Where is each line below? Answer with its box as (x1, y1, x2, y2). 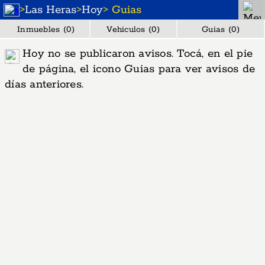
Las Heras (25, 2, 76, 17)
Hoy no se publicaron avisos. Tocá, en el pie (22, 47, 253, 61)
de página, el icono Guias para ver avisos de (22, 62, 255, 76)
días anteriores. (5, 77, 83, 92)
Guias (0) (202, 24, 240, 35)
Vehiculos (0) (106, 24, 160, 35)
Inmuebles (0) (17, 24, 75, 35)
